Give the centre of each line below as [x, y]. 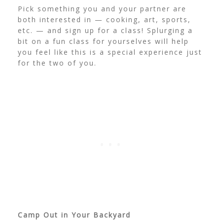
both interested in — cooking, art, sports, [104, 20]
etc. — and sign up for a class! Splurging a [105, 31]
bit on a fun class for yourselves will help [103, 41]
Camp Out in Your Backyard [74, 215]
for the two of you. [58, 63]
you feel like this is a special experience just [110, 52]
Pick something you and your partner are [102, 9]
